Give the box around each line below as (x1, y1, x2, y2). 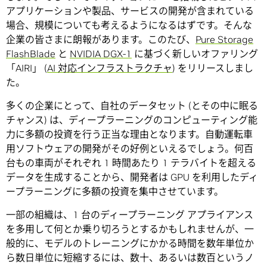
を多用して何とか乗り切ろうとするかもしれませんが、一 (6, 223, 254, 235)
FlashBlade (6, 48, 55, 60)
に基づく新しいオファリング (132, 48, 258, 60)
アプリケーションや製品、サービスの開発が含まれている (6, 5, 254, 17)
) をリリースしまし (172, 62, 253, 74)
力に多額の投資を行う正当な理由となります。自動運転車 (6, 128, 253, 141)
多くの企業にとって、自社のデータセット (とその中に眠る (6, 100, 258, 112)
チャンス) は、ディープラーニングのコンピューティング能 (6, 114, 257, 126)
